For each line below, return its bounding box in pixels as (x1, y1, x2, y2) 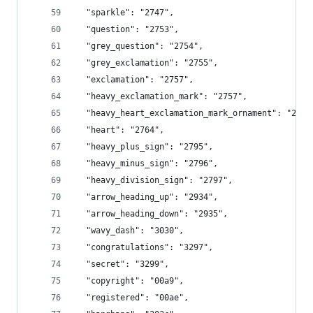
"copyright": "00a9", (76, 276, 184, 286)
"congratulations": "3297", (76, 242, 213, 252)
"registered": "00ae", (76, 293, 189, 303)
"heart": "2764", (76, 125, 164, 135)
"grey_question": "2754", (76, 41, 203, 51)
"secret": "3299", (76, 259, 169, 269)
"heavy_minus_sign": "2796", (76, 159, 218, 168)
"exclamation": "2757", (76, 75, 194, 85)
